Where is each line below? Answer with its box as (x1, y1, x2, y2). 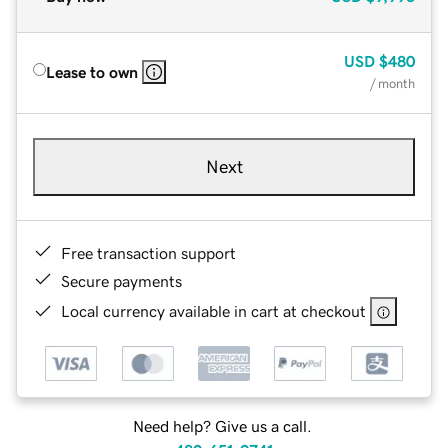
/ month (370, 76, 415, 90)
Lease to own (46, 63, 138, 80)
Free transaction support (61, 244, 236, 261)
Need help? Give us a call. (132, 418, 312, 435)
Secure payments (61, 272, 182, 289)
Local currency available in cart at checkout (61, 302, 366, 319)
